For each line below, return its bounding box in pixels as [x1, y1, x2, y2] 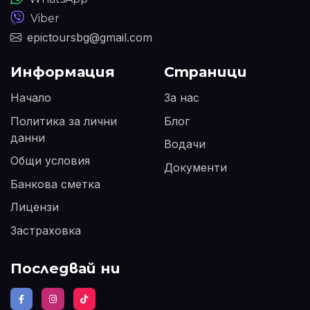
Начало [10, 91, 51, 105]
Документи [163, 160, 227, 174]
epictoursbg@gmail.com [27, 30, 152, 44]
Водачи [163, 137, 206, 152]
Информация [10, 63, 115, 81]
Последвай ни [10, 259, 120, 277]
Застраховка [10, 224, 81, 238]
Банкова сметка [10, 176, 100, 191]
